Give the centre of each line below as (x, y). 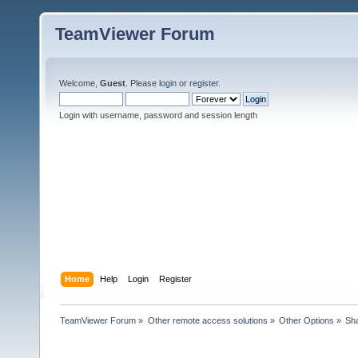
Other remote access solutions (207, 320)
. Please (142, 83)
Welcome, (80, 83)
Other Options (306, 320)
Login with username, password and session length (158, 115)
